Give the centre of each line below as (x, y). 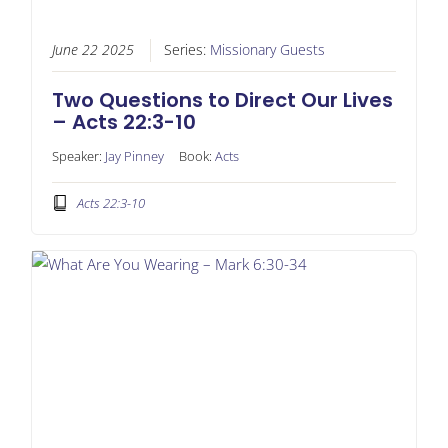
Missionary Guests (267, 50)
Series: (186, 50)
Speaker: (78, 156)
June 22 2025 (92, 50)
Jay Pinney (134, 156)
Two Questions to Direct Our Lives (222, 100)
